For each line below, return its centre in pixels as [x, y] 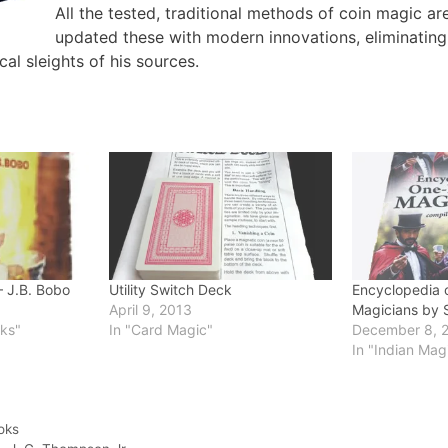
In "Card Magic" [160, 329]
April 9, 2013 [150, 309]
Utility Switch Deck [170, 289]
